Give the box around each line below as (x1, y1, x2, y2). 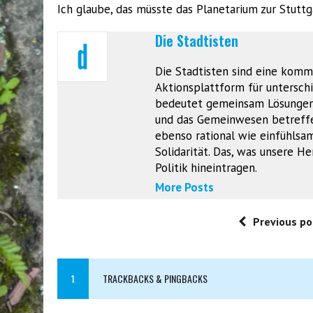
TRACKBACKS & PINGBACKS (103, 270, 208, 286)
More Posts (155, 179, 214, 195)
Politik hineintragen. (155, 159, 257, 175)
